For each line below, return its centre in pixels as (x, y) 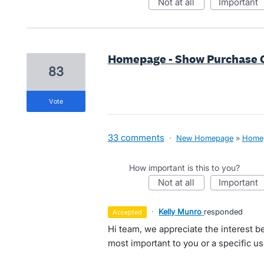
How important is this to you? (184, 168)
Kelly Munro (180, 212)
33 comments (136, 138)
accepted (130, 212)
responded (224, 212)
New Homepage (204, 138)
